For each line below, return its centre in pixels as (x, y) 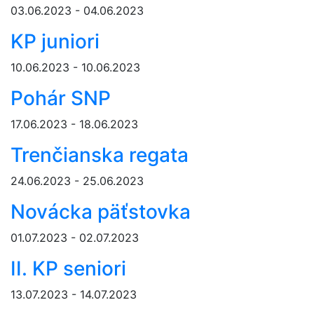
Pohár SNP (61, 98)
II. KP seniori (68, 269)
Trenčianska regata (100, 155)
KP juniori (55, 42)
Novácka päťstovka (101, 212)
